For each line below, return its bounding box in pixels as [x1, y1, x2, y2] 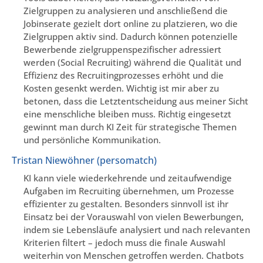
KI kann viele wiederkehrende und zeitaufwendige [23, 172, 232, 184]
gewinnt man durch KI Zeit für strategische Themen [23, 120, 237, 133]
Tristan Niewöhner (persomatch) [12, 154, 157, 167]
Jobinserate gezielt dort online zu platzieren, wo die [23, 17, 238, 29]
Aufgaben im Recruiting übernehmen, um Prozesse [23, 185, 234, 197]
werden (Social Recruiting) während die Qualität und [23, 56, 241, 68]
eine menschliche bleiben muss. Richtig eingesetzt [23, 107, 231, 120]
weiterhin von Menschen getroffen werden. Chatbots [23, 249, 244, 262]
